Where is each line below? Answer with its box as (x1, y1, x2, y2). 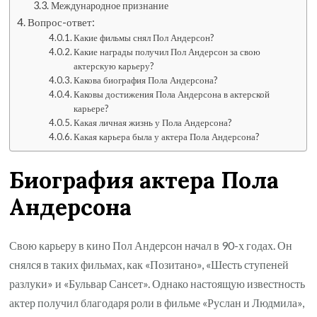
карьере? (74, 103, 110, 115)
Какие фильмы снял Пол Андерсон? (74, 32, 215, 44)
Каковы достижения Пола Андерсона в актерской (74, 88, 270, 100)
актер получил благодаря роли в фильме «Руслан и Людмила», (9, 296, 305, 310)
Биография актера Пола (9, 165, 279, 195)
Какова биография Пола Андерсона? (74, 74, 219, 86)
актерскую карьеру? (74, 60, 155, 72)
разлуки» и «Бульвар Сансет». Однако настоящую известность (9, 277, 306, 291)
